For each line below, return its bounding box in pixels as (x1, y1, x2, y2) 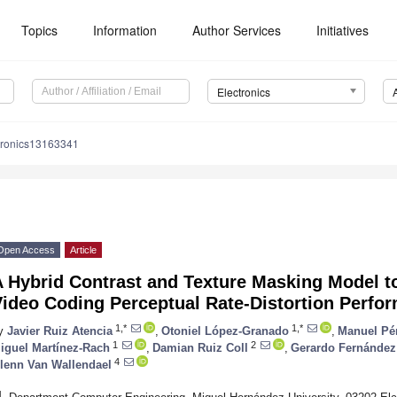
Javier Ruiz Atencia (7, 323, 113, 338)
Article (70, 245, 97, 256)
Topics (21, 21, 58, 39)
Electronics (216, 84, 270, 100)
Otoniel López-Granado (161, 323, 289, 338)
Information (93, 21, 158, 39)
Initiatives (316, 21, 370, 39)
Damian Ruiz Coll (152, 340, 248, 354)
